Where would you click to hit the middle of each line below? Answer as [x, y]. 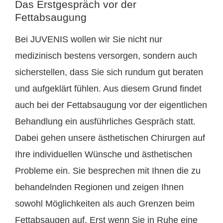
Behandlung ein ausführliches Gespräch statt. [105, 122]
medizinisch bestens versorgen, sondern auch [106, 56]
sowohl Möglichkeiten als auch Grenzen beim [105, 204]
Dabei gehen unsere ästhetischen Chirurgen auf [110, 138]
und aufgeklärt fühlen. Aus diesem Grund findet [108, 89]
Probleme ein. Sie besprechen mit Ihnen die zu [108, 171]
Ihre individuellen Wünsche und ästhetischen [104, 155]
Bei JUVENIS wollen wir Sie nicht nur [89, 40]
